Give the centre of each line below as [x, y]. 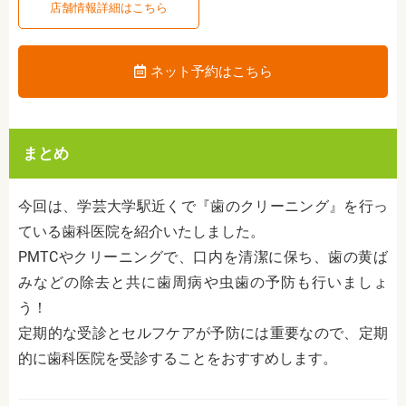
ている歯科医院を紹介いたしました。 [141, 232]
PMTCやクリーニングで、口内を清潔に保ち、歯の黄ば [203, 257]
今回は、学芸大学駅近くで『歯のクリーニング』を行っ [203, 207]
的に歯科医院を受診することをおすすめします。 [178, 359]
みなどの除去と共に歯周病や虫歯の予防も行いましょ [203, 283]
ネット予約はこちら [211, 72]
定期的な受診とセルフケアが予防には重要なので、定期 [203, 333]
